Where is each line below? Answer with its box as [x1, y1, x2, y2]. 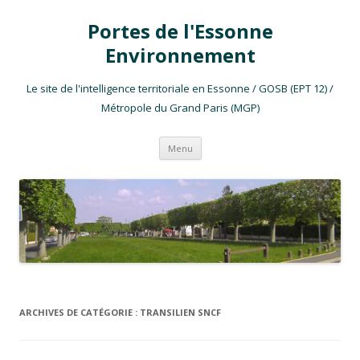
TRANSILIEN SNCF [140, 306, 221, 319]
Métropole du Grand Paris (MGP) [100, 100, 260, 115]
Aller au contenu [201, 134, 286, 149]
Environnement [104, 42, 256, 68]
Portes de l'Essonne [87, 18, 273, 44]
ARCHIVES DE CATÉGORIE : [19, 306, 140, 319]
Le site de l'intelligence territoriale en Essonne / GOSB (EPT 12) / [27, 81, 333, 96]
